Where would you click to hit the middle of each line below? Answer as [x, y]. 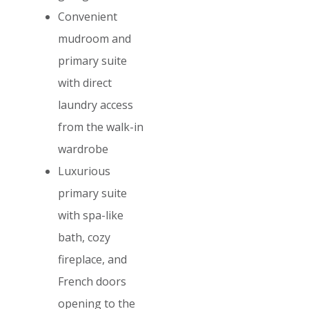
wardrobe [83, 149]
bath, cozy [84, 238]
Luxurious [84, 171]
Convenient [88, 17]
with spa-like [91, 216]
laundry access [96, 105]
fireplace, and [92, 260]
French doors [92, 282]
